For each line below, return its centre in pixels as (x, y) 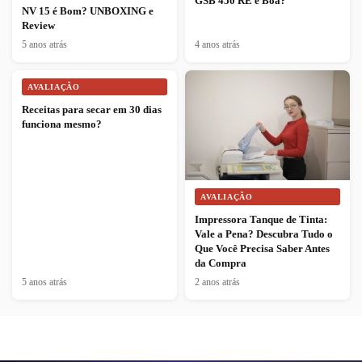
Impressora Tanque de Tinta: (261, 220)
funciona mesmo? (62, 124)
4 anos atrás (217, 45)
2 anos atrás (217, 282)
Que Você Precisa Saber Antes (262, 249)
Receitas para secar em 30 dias (92, 110)
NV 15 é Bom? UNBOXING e (88, 11)
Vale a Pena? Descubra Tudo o (264, 234)
